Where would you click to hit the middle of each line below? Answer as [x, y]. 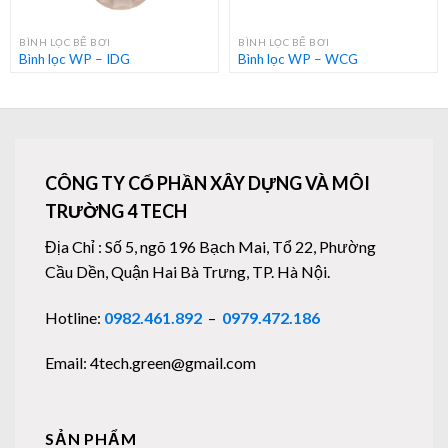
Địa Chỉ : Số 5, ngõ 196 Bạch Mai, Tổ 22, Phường [210, 246]
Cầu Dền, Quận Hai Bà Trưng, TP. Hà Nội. [187, 271]
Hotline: [74, 317]
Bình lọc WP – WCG [298, 59]
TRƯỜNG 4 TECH [116, 210]
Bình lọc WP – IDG [74, 59]
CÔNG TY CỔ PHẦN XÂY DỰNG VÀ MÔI [207, 182]
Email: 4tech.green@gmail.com [150, 363]
